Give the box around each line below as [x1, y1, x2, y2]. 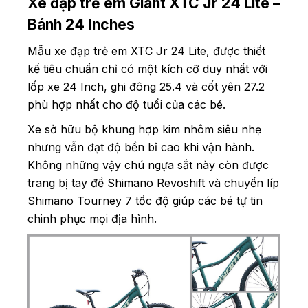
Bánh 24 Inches [27, 16, 135, 34]
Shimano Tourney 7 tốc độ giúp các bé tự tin [27, 194, 263, 208]
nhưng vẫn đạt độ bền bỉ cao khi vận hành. [27, 140, 254, 155]
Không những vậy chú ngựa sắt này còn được [27, 158, 269, 173]
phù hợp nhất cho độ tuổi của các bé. [27, 98, 225, 112]
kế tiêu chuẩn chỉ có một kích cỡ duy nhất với [27, 62, 267, 76]
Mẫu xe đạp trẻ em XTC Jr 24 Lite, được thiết [27, 44, 265, 58]
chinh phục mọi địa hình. [27, 212, 157, 226]
